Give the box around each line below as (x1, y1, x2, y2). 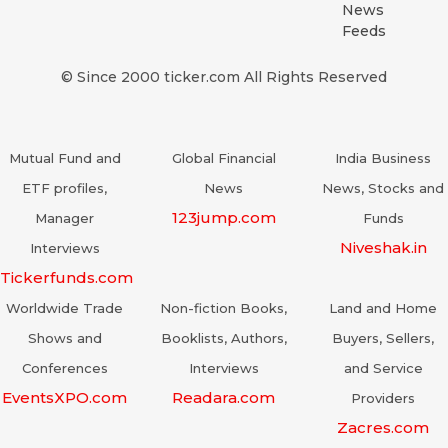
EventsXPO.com (2, 388, 128, 408)
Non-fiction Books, (160, 300, 288, 317)
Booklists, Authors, (160, 330, 287, 347)
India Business (335, 150, 432, 167)
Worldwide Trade (6, 300, 124, 317)
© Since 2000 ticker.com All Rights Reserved (61, 68, 387, 87)
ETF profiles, (22, 180, 108, 197)
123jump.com (171, 208, 276, 228)
